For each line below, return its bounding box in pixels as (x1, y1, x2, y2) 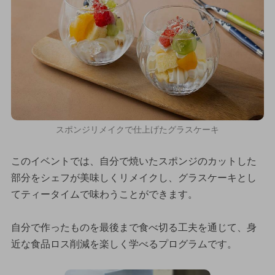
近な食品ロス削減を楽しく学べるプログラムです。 (10, 238, 237, 249)
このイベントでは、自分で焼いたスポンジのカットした (10, 155, 257, 166)
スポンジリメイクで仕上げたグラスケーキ (56, 124, 219, 134)
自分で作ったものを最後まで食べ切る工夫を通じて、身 (10, 222, 257, 233)
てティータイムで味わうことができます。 (10, 188, 198, 199)
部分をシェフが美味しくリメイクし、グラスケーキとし (10, 172, 257, 183)
